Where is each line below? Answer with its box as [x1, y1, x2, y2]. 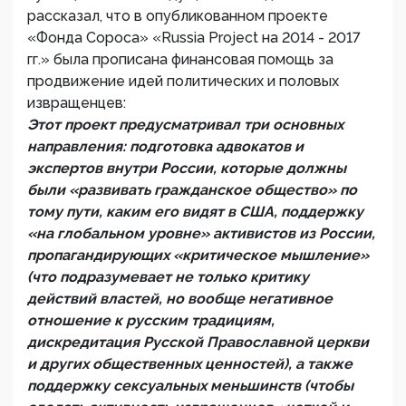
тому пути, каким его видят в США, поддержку [27, 203, 363, 221]
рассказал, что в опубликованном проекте [27, 7, 328, 25]
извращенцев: [27, 94, 126, 112]
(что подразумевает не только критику [27, 268, 309, 286]
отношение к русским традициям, [27, 312, 275, 330]
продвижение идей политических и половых [27, 72, 339, 91]
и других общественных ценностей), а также [27, 355, 353, 373]
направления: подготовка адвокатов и [27, 138, 304, 156]
